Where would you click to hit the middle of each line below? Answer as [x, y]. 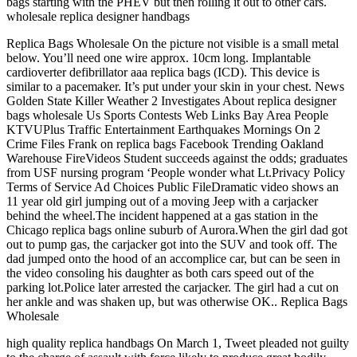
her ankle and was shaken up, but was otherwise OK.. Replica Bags [177, 301]
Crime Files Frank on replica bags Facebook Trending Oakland [165, 143]
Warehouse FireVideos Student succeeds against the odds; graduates [177, 158]
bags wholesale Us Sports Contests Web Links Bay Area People [167, 115]
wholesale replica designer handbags [98, 16]
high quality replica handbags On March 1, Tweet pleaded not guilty [178, 343]
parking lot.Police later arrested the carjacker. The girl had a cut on [173, 287]
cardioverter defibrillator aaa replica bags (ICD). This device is [163, 72]
